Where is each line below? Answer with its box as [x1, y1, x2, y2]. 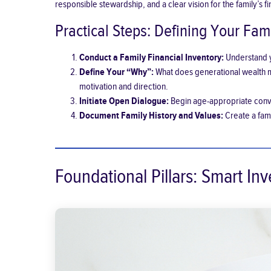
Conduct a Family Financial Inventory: [79, 51, 224, 64]
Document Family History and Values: [79, 109, 223, 122]
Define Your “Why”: [79, 66, 154, 78]
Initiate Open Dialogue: [79, 95, 169, 107]
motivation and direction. [79, 80, 168, 93]
